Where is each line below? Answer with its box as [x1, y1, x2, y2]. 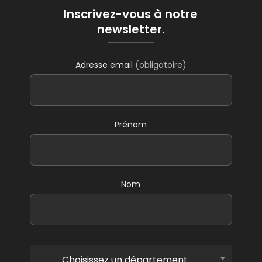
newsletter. [96, 20, 165, 37]
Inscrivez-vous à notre [64, 5, 198, 22]
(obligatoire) [135, 58, 187, 71]
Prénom [115, 118, 147, 130]
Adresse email [75, 58, 135, 71]
